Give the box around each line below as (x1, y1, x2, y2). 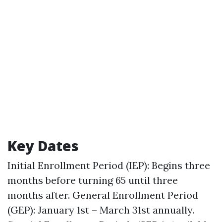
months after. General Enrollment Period (7, 189, 198, 201)
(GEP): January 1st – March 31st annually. (7, 204, 194, 216)
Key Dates (7, 136, 79, 155)
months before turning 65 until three (7, 174, 178, 186)
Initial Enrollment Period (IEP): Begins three (7, 159, 210, 171)
